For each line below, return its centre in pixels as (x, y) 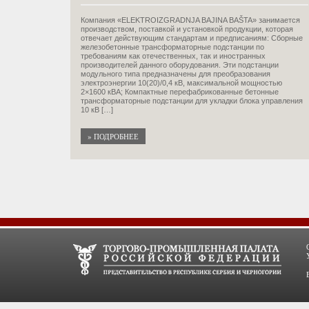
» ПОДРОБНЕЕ (113, 136)
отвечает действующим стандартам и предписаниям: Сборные (192, 38)
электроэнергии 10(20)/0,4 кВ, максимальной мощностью (181, 83)
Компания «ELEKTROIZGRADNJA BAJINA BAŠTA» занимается (190, 20)
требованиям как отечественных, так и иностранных (173, 56)
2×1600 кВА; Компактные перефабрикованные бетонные (180, 92)
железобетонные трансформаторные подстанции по (172, 47)
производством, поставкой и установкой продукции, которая (187, 29)
